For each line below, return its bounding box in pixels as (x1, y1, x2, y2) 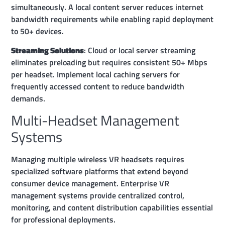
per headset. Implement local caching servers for (11, 68, 180, 81)
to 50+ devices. (11, 25, 64, 37)
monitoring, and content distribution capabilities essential (11, 201, 213, 213)
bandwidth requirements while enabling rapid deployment (11, 13, 214, 25)
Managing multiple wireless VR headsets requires (11, 153, 185, 165)
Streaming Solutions (11, 44, 84, 57)
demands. (11, 92, 46, 105)
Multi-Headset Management (11, 109, 180, 131)
